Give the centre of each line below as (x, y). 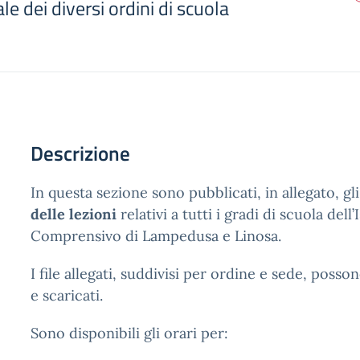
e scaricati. (67, 295)
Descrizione (80, 153)
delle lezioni (74, 214)
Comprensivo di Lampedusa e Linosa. (156, 236)
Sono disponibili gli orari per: (129, 333)
